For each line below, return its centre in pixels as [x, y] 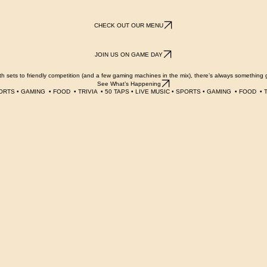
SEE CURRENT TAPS [129, 9]
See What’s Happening [129, 97]
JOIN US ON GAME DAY [129, 67]
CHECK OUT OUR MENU [129, 38]
